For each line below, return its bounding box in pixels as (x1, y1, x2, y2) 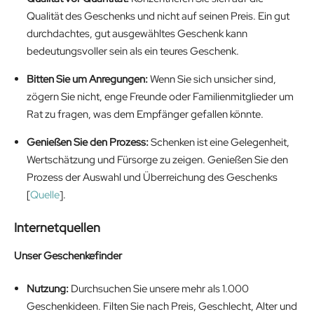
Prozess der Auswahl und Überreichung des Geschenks (27, 170, 278, 185)
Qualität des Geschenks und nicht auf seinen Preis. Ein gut (27, 9, 289, 24)
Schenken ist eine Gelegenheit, (149, 135, 289, 150)
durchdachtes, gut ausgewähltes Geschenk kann (27, 27, 247, 41)
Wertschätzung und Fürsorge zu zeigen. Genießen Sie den (27, 153, 288, 168)
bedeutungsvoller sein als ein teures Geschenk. (27, 44, 239, 59)
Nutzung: (27, 282, 69, 296)
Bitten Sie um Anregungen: (27, 72, 148, 87)
